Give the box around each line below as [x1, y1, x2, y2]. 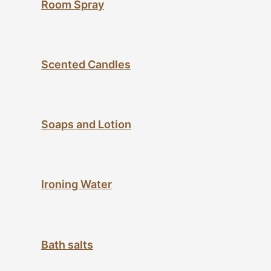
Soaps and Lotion [41, 118, 131, 131]
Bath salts [41, 238, 93, 251]
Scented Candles [41, 58, 131, 71]
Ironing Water [41, 178, 112, 191]
